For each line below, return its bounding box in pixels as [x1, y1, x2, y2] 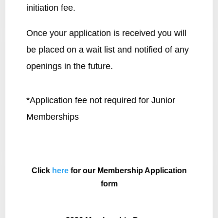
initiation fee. [26, 2, 75, 13]
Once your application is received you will [26, 28, 186, 38]
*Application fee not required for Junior [26, 95, 175, 105]
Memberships [26, 111, 79, 122]
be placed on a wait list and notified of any [26, 44, 189, 54]
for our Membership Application [68, 166, 187, 175]
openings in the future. [26, 61, 113, 71]
